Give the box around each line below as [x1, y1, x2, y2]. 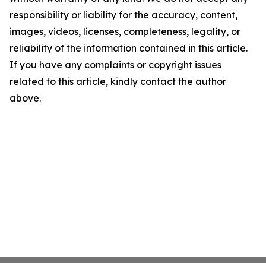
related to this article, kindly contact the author [9, 75, 226, 87]
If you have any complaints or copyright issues [9, 59, 221, 71]
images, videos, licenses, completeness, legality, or [9, 26, 240, 37]
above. [9, 92, 41, 104]
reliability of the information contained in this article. [9, 42, 248, 54]
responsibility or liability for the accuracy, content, [9, 9, 237, 21]
